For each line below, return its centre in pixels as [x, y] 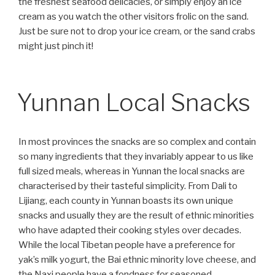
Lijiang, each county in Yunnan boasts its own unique [126, 200]
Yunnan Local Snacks [134, 102]
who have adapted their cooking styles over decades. [130, 230]
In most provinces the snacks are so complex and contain [137, 141]
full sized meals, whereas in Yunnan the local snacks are [132, 171]
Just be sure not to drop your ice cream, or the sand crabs [137, 32]
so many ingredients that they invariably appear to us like [136, 156]
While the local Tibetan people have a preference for [127, 245]
